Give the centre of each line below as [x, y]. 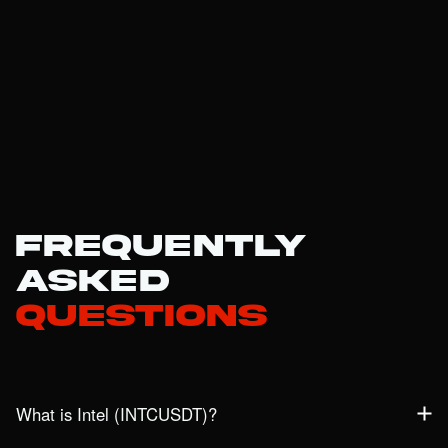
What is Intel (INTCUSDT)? [116, 414]
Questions [141, 316]
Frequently [161, 246]
